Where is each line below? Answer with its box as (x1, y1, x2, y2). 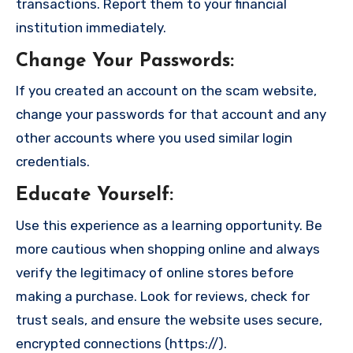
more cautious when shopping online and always (16, 240, 320, 257)
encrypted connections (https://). (16, 335, 227, 351)
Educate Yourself (16, 186, 169, 205)
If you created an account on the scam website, (16, 83, 317, 98)
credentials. (16, 154, 90, 169)
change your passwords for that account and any (16, 106, 326, 122)
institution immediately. (16, 19, 166, 35)
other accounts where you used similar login (16, 130, 292, 146)
